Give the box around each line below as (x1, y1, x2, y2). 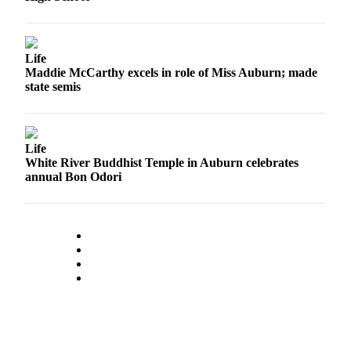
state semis (25, 80, 81, 94)
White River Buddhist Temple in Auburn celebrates (25, 156, 299, 170)
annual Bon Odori (25, 170, 121, 184)
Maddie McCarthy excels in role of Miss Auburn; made (25, 66, 317, 80)
